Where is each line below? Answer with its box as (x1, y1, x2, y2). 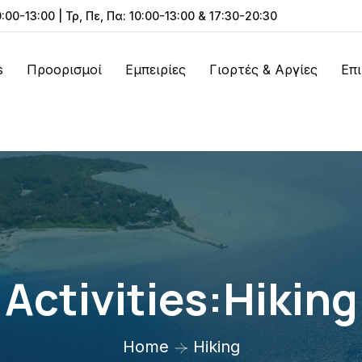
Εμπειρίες (125, 61, 186, 78)
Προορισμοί (27, 61, 102, 78)
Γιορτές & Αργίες (209, 61, 318, 78)
